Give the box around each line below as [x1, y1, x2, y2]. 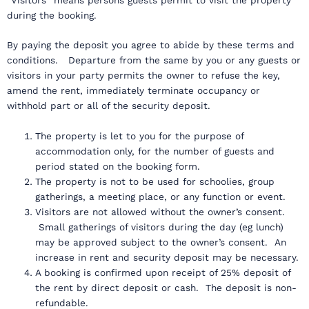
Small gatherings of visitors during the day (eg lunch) [35, 221, 284, 233]
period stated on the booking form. [35, 161, 204, 172]
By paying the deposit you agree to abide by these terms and [7, 39, 295, 51]
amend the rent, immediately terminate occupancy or [7, 85, 260, 97]
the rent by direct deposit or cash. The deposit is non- [35, 282, 297, 294]
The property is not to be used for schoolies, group [35, 176, 275, 188]
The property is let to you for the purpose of [35, 130, 244, 142]
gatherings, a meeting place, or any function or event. [35, 191, 293, 203]
